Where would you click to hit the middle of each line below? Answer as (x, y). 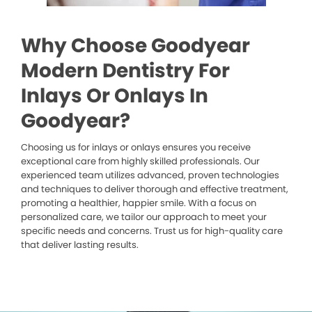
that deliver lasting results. (80, 245)
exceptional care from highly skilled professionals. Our (140, 162)
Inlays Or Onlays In (115, 96)
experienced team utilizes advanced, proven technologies (150, 175)
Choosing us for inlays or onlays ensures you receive (136, 148)
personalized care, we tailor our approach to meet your (144, 217)
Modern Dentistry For (125, 71)
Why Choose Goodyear (135, 46)
